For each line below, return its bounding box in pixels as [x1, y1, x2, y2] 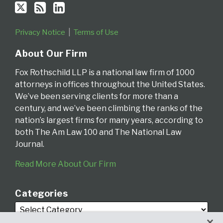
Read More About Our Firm [15, 159, 116, 169]
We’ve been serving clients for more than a [15, 91, 178, 101]
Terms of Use [74, 27, 118, 37]
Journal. [15, 139, 44, 149]
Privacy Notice [15, 27, 65, 37]
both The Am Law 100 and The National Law [15, 127, 182, 137]
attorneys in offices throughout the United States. [15, 79, 205, 89]
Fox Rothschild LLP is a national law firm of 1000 [15, 67, 195, 77]
